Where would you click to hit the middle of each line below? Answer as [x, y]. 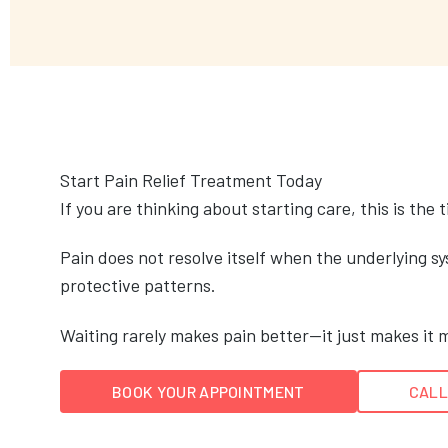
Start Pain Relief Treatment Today [191, 179]
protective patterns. [138, 285]
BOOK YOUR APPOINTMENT [208, 391]
